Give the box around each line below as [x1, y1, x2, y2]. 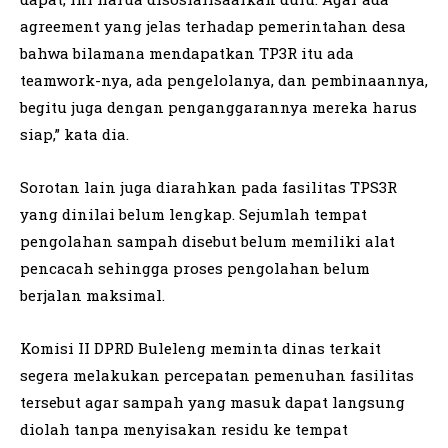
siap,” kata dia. [20, 124, 129, 145]
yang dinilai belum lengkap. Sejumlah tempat [20, 204, 367, 225]
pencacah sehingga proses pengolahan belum [20, 258, 370, 279]
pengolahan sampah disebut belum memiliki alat [20, 231, 395, 252]
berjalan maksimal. [20, 285, 165, 306]
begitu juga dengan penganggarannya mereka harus [20, 97, 417, 118]
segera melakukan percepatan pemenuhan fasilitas [20, 365, 414, 386]
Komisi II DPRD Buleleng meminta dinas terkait [20, 338, 381, 359]
